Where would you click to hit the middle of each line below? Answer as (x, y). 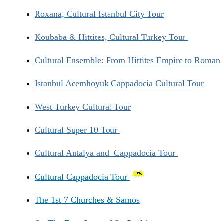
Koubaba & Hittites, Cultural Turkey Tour (111, 37)
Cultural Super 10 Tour (77, 129)
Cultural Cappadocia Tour (82, 176)
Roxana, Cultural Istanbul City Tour (99, 14)
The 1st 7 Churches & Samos (87, 200)
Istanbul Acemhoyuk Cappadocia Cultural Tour (119, 84)
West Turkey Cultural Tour (83, 107)
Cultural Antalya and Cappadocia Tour (106, 153)
